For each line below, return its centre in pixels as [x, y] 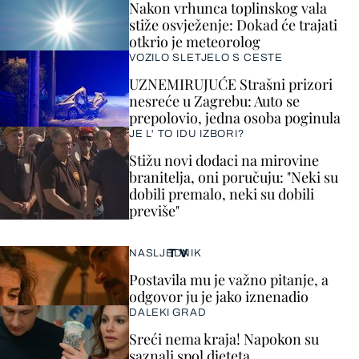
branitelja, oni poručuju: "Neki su [234, 177]
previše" [154, 211]
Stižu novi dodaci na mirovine [224, 160]
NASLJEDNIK [165, 253]
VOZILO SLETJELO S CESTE [206, 58]
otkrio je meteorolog [195, 42]
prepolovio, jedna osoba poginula [235, 118]
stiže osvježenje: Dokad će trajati [233, 25]
